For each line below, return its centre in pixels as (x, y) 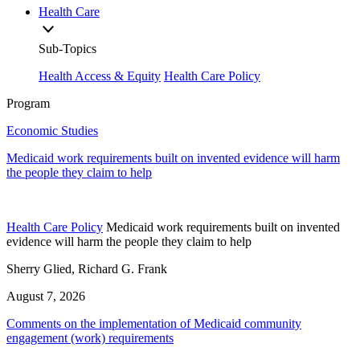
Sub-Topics (67, 49)
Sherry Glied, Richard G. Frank (87, 269)
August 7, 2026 (46, 297)
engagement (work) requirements (90, 338)
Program (28, 104)
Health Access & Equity (100, 76)
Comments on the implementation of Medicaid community (154, 324)
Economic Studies (52, 131)
